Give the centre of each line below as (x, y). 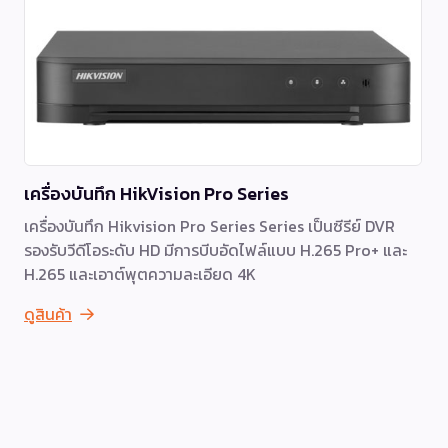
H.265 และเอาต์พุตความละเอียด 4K (140, 273)
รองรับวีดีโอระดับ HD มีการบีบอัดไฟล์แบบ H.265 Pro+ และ (215, 249)
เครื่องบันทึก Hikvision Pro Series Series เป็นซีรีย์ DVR (209, 225)
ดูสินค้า (48, 313)
